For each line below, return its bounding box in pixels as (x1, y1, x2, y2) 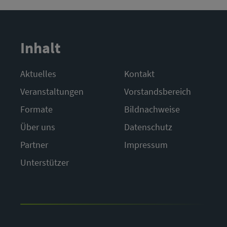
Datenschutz (124, 121, 172, 133)
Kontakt (124, 68, 155, 80)
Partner (20, 139, 48, 150)
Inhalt (20, 38, 60, 57)
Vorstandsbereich (124, 86, 191, 97)
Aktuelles (20, 68, 56, 80)
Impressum (124, 139, 168, 150)
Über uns (20, 121, 55, 133)
